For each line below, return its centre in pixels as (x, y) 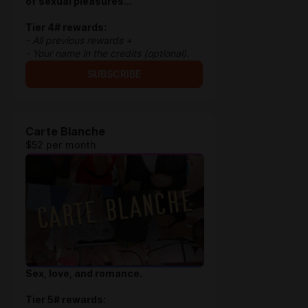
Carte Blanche (65, 132)
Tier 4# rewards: (66, 27)
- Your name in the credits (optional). (110, 54)
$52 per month (60, 145)
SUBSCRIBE (114, 74)
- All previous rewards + (79, 41)
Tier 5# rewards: (66, 300)
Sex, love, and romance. (84, 274)
